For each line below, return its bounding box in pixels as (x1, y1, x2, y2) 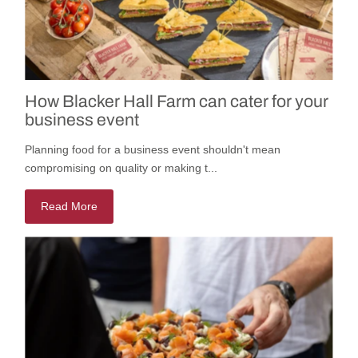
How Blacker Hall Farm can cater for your (25, 92, 329, 111)
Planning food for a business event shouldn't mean (25, 143, 281, 157)
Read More (41, 200, 98, 213)
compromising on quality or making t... (25, 161, 218, 175)
